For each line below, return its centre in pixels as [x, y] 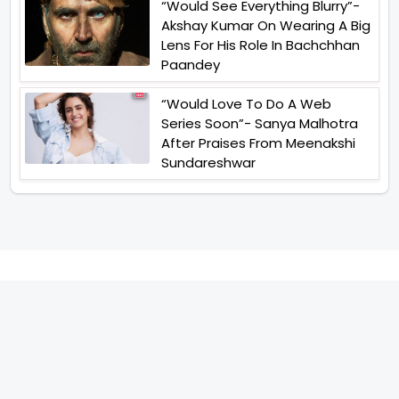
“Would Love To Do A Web [246, 104]
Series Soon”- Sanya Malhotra [260, 124]
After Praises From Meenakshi [258, 143]
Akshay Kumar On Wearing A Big [266, 26]
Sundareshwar [208, 163]
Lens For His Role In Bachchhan [261, 45]
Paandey [191, 65]
